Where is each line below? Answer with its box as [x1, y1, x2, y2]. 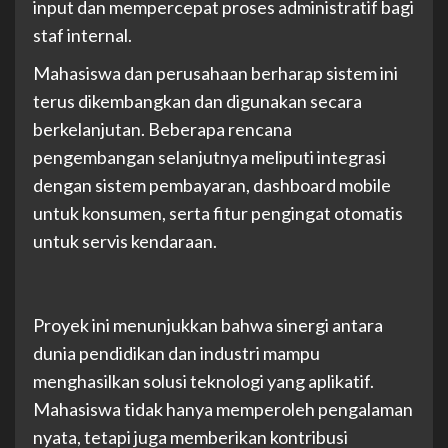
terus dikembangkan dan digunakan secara [33, 90, 362, 113]
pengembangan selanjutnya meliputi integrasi [33, 146, 386, 169]
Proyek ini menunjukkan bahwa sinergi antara [33, 314, 383, 337]
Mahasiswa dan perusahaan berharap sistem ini [33, 62, 398, 85]
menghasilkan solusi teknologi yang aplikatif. [33, 370, 374, 393]
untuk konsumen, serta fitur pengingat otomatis [33, 202, 403, 225]
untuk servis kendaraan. [33, 230, 217, 253]
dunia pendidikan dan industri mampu [33, 342, 320, 365]
